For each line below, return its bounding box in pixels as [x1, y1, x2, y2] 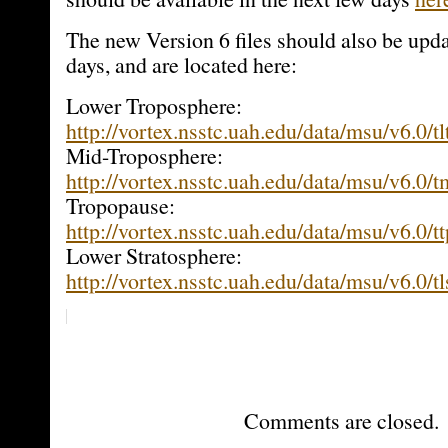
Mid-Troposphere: [66, 141, 223, 170]
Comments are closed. [243, 406, 439, 435]
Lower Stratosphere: [66, 241, 242, 270]
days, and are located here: [66, 50, 297, 79]
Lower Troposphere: [66, 91, 242, 120]
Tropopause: [66, 191, 175, 220]
